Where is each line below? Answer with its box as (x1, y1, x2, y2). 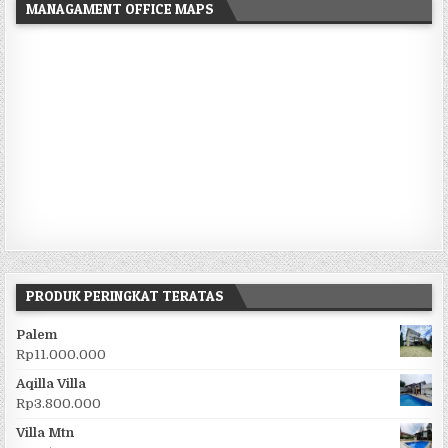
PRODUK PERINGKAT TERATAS (26, 287, 225, 305)
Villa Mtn (16, 425, 75, 441)
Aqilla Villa (16, 376, 87, 392)
